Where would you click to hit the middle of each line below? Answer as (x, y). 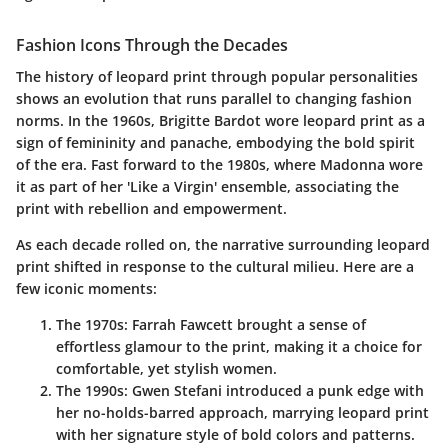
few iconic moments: (86, 289)
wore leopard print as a (343, 121)
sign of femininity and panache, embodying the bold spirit (215, 143)
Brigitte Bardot (210, 121)
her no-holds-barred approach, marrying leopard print (242, 413)
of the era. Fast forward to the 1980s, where (168, 165)
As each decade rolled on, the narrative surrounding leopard (223, 245)
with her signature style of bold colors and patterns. (235, 435)
